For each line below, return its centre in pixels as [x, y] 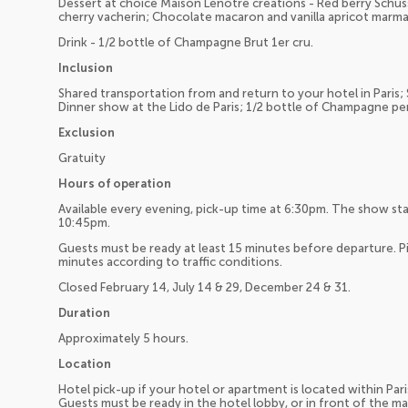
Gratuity [82, 158]
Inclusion [86, 67]
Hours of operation [115, 183]
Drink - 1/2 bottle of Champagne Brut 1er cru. [186, 42]
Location [85, 363]
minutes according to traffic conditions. [170, 261]
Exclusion [87, 132]
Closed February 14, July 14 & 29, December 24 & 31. [204, 287]
